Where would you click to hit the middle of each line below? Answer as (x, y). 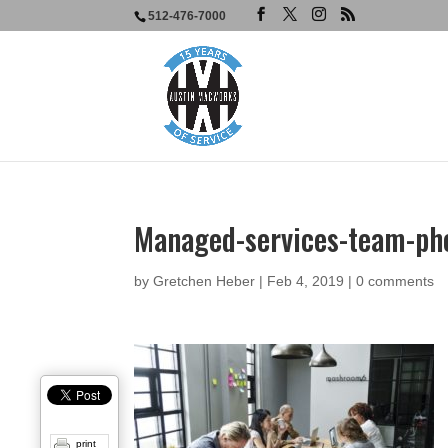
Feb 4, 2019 (306, 281)
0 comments (395, 281)
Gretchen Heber (204, 281)
